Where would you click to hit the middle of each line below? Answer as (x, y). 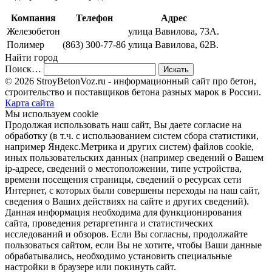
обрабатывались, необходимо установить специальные (118, 256)
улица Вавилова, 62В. (173, 44)
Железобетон (33, 31)
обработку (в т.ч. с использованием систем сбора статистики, (132, 135)
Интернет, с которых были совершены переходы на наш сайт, (132, 190)
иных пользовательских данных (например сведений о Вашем (134, 157)
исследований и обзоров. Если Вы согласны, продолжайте (126, 234)
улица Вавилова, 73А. (174, 31)
